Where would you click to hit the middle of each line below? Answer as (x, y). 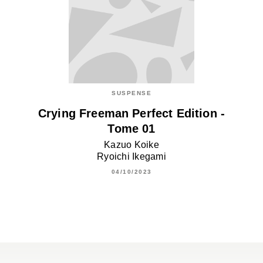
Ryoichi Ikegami (131, 156)
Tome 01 (131, 128)
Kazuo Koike (131, 144)
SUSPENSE (131, 93)
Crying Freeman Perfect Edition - (131, 113)
